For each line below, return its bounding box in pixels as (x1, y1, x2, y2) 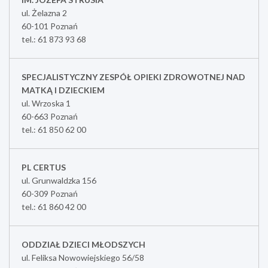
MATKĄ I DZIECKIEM (22, 84, 105, 95)
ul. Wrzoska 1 (22, 98, 71, 108)
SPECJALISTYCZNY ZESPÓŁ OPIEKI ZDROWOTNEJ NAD (22, 71, 245, 82)
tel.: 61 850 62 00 (22, 124, 86, 135)
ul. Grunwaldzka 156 (22, 175, 96, 185)
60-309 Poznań (22, 188, 78, 199)
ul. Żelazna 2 (22, 7, 67, 18)
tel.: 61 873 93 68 (22, 33, 86, 44)
